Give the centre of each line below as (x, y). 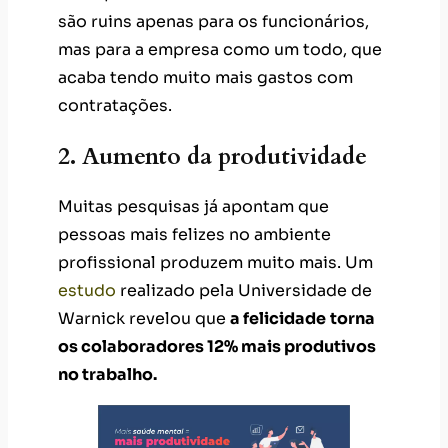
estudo (87, 291)
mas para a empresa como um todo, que (220, 49)
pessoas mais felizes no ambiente (194, 235)
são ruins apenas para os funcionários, (213, 21)
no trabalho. (107, 375)
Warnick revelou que (144, 319)
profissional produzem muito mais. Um (215, 263)
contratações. (115, 105)
